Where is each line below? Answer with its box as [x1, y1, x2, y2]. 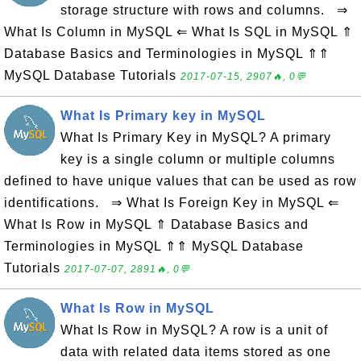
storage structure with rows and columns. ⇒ [60, 3, 348, 17]
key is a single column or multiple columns [60, 152, 335, 166]
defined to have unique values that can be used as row [4, 174, 357, 188]
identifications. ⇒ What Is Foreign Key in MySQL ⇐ [4, 196, 339, 210]
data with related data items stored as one [60, 345, 331, 359]
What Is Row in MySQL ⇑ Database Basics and [4, 218, 309, 231]
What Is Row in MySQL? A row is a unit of [60, 323, 328, 337]
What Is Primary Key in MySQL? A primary [60, 131, 331, 144]
